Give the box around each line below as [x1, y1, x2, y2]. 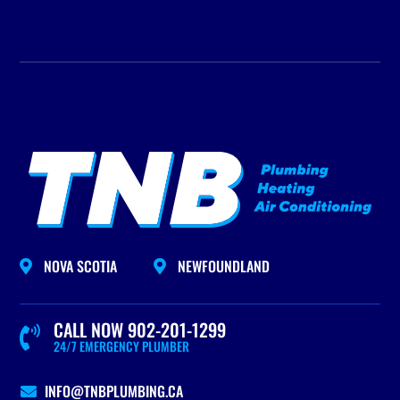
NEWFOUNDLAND [178, 255, 271, 277]
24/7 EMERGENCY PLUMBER [54, 337, 190, 355]
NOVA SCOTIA [44, 255, 118, 277]
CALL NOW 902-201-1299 [54, 316, 227, 343]
